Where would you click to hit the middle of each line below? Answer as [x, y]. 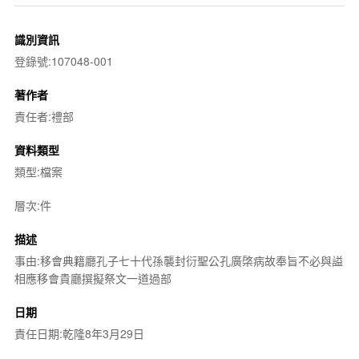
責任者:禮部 [44, 116]
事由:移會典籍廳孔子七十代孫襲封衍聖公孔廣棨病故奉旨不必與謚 [178, 260]
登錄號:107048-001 [63, 61]
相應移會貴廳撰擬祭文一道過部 [93, 278]
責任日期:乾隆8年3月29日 [79, 333]
